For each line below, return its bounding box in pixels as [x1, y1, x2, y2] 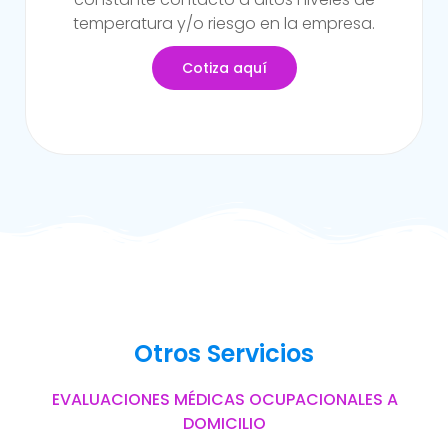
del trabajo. [179, 11, 269, 35]
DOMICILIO [183, 411, 266, 435]
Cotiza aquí [181, 57, 267, 78]
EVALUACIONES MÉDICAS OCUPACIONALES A [51, 387, 398, 411]
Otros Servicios [134, 336, 314, 370]
